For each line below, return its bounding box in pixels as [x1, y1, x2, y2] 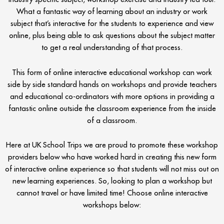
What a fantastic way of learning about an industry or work [16, 6, 207, 16]
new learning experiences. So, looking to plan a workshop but [12, 176, 212, 186]
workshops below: [83, 200, 141, 210]
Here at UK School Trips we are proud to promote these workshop [6, 140, 218, 150]
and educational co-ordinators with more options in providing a [9, 91, 214, 101]
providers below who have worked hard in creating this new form [7, 152, 216, 162]
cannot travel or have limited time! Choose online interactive [16, 188, 208, 198]
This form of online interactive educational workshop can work [12, 67, 212, 77]
